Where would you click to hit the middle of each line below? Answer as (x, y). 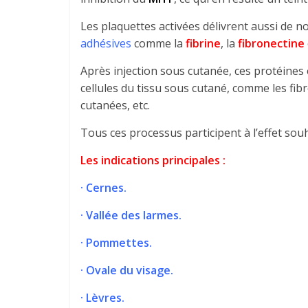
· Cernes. (103, 188)
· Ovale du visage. (127, 270)
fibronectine (271, 43)
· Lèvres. (102, 298)
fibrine (203, 43)
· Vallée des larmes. (131, 215)
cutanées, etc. (115, 105)
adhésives (106, 43)
